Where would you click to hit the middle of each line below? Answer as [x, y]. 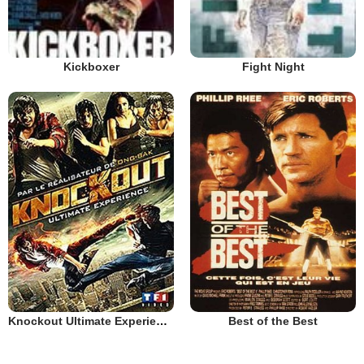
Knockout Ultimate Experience [162, 321]
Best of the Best [273, 321]
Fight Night [273, 66]
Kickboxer [91, 66]
